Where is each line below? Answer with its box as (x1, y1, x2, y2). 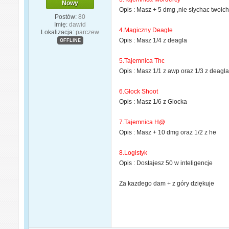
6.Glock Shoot (119, 87, 158, 95)
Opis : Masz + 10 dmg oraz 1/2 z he (119, 128, 217, 136)
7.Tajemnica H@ (119, 118, 166, 126)
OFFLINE (59, 37, 81, 43)
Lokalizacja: (41, 28, 75, 36)
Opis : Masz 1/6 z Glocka (119, 98, 188, 105)
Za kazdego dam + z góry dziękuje (119, 179, 215, 187)
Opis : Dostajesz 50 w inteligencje (119, 159, 213, 167)
